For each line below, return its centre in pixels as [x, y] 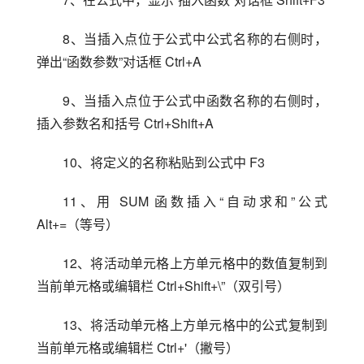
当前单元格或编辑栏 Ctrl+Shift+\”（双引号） [163, 286]
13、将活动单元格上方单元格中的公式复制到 [195, 325]
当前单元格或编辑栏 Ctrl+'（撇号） [138, 347]
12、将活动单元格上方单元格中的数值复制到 [195, 263]
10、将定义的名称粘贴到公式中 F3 [164, 162]
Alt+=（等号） [78, 224]
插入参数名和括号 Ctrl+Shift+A [125, 123]
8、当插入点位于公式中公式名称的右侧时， [195, 39]
